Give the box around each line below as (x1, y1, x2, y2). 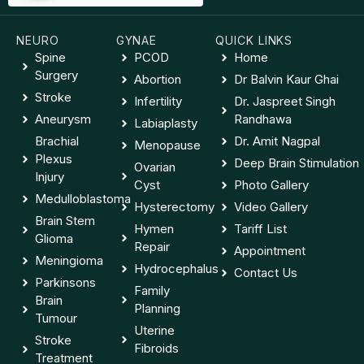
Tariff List (233, 220, 287, 236)
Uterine (134, 322, 175, 338)
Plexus (34, 150, 72, 167)
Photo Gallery (233, 176, 309, 193)
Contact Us (233, 264, 297, 280)
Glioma (34, 230, 73, 246)
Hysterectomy (134, 198, 215, 214)
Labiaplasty (134, 115, 198, 131)
